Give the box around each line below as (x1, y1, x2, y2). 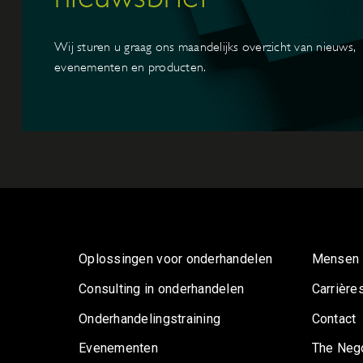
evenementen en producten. (54, 59, 207, 75)
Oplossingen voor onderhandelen (79, 251, 273, 267)
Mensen (311, 251, 360, 267)
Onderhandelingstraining (79, 310, 221, 327)
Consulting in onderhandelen (79, 281, 245, 297)
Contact (311, 310, 357, 327)
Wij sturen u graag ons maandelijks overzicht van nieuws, (54, 39, 355, 54)
